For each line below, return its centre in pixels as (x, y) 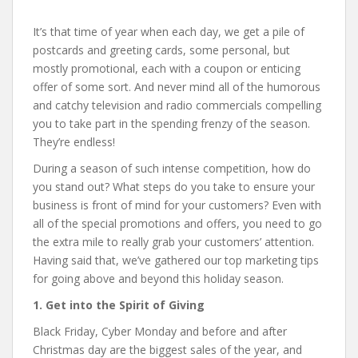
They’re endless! (74, 142)
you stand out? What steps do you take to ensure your (174, 187)
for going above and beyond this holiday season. (158, 279)
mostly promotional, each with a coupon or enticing (167, 69)
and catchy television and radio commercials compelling (177, 105)
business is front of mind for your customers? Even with (177, 205)
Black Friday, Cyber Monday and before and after (160, 332)
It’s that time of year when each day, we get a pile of (169, 32)
